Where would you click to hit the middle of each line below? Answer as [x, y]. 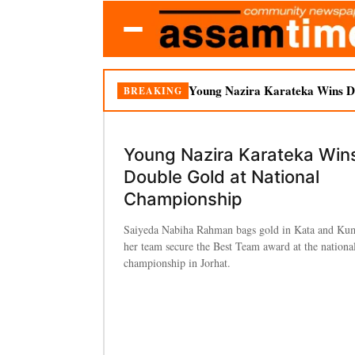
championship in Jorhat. [177, 263]
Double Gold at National [221, 177]
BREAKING [153, 90]
